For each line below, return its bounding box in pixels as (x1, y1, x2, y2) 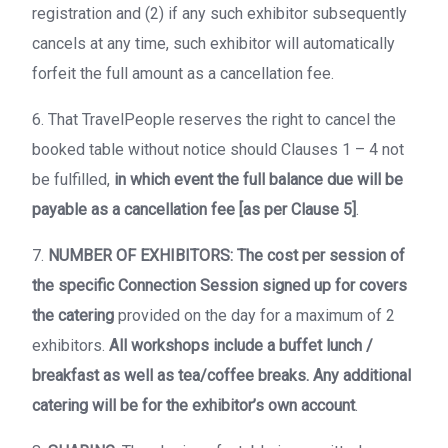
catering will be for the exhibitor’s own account (32, 396, 355, 415)
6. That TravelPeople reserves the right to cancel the (32, 110, 396, 129)
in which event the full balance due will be (114, 170, 403, 189)
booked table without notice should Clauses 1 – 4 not (32, 140, 404, 159)
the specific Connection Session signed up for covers (32, 276, 407, 295)
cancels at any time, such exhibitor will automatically (32, 34, 395, 53)
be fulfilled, (32, 170, 114, 189)
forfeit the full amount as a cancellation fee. (32, 64, 334, 83)
